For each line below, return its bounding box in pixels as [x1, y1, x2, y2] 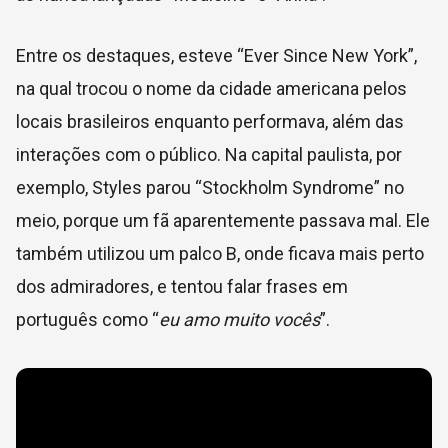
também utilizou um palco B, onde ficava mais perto [16, 242, 424, 264]
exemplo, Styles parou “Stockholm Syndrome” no [16, 176, 404, 198]
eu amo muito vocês [159, 308, 320, 330]
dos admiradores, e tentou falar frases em [16, 275, 348, 297]
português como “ [16, 308, 159, 330]
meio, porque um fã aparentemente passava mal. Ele [16, 209, 430, 231]
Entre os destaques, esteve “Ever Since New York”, [16, 44, 417, 66]
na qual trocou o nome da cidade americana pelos [16, 77, 407, 99]
